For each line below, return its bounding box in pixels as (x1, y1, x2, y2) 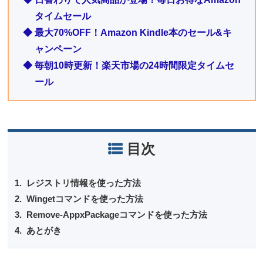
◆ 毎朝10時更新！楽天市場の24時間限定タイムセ (22, 60, 234, 70)
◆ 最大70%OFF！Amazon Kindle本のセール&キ (22, 28, 232, 38)
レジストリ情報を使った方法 (26, 178, 141, 188)
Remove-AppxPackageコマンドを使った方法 (26, 210, 207, 220)
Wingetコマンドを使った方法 (26, 194, 143, 204)
